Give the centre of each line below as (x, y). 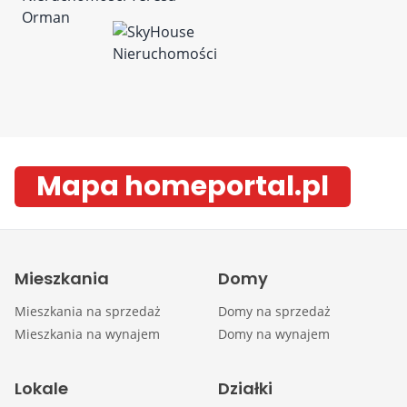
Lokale (41, 388)
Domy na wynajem (274, 334)
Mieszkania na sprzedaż (88, 311)
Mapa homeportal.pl (183, 186)
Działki (245, 388)
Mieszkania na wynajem (87, 334)
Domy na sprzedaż (274, 311)
